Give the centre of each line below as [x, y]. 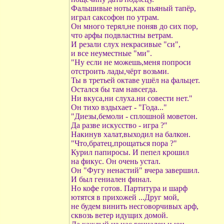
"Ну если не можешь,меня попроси [131, 62]
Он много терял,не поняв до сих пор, [134, 26]
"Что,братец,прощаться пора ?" [124, 143]
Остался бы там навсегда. [114, 89]
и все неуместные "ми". [111, 53]
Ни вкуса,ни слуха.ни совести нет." [132, 98]
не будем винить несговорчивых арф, [135, 206]
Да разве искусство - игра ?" [119, 125]
